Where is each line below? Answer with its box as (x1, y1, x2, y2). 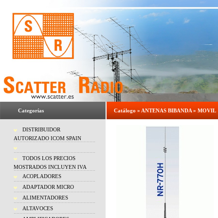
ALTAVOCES (22, 205, 53, 211)
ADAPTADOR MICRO (22, 184, 74, 190)
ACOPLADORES (22, 173, 61, 179)
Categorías (18, 108, 44, 113)
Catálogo (114, 108, 136, 113)
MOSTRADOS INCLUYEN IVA (14, 164, 87, 170)
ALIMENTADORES (22, 195, 68, 200)
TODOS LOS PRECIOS (22, 155, 75, 161)
